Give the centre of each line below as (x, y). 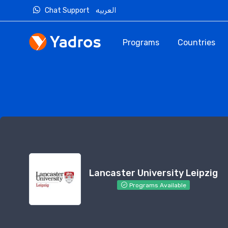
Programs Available (158, 185)
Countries (196, 43)
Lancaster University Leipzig (153, 173)
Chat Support (69, 10)
